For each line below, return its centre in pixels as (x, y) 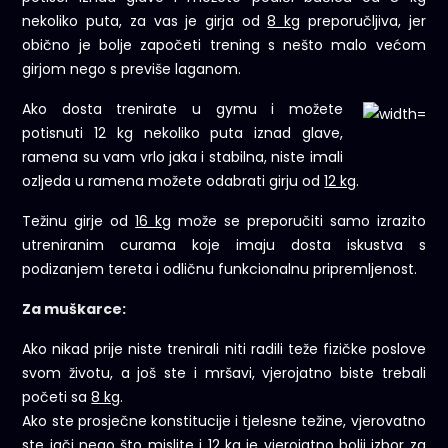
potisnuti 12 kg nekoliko (111, 133)
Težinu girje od (79, 221)
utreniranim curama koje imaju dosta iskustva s (224, 245)
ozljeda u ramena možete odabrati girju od (173, 181)
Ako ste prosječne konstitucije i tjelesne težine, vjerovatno (224, 421)
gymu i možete (279, 109)
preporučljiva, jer (363, 21)
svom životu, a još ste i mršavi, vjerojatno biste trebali (224, 373)
